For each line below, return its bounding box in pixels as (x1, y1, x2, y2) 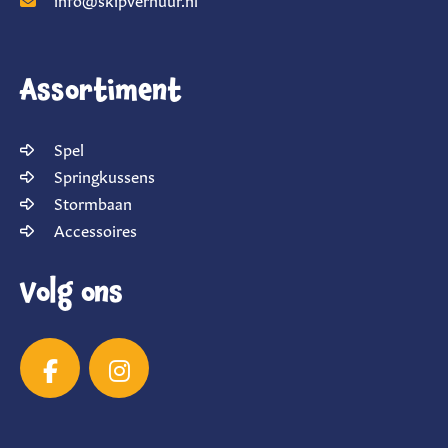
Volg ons (20, 268, 123, 316)
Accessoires (54, 218, 137, 241)
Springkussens (54, 164, 155, 187)
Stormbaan (54, 191, 132, 214)
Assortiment (20, 66, 182, 114)
